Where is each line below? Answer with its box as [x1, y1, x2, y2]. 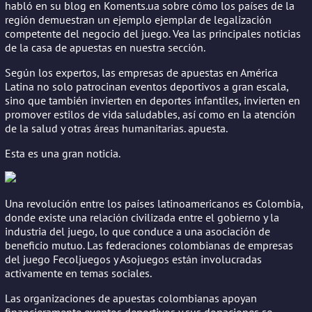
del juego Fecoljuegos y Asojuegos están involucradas [5, 251, 262, 266]
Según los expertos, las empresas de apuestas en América [5, 65, 278, 79]
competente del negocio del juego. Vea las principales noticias [5, 26, 301, 40]
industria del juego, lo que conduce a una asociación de [5, 224, 270, 238]
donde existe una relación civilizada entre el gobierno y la [5, 210, 279, 224]
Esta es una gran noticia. [5, 146, 120, 160]
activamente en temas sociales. [5, 265, 152, 280]
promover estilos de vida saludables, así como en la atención [5, 107, 295, 121]
